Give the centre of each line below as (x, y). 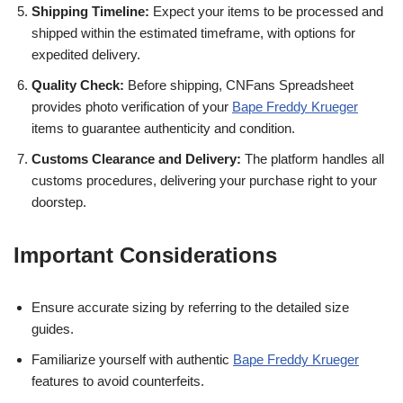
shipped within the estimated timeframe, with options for (193, 33)
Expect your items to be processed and (266, 11)
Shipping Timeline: (90, 11)
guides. (53, 329)
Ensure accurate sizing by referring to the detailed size (190, 307)
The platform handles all (313, 159)
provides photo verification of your (132, 107)
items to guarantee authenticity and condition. (163, 128)
